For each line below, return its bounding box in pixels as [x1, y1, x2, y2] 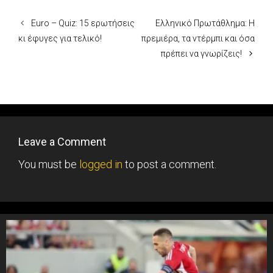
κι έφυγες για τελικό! [18, 34, 102, 44]
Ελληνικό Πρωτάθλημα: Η [155, 18, 255, 29]
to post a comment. [122, 158, 216, 171]
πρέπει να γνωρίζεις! [160, 49, 242, 59]
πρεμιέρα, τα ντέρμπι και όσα [141, 34, 255, 44]
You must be [18, 158, 79, 171]
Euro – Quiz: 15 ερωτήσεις [31, 18, 135, 29]
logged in [79, 158, 122, 171]
